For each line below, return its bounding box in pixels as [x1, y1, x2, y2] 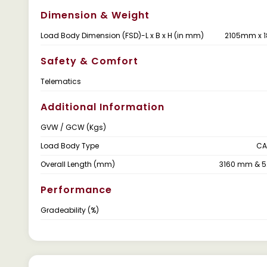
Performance [41, 183, 112, 197]
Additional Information [41, 100, 164, 114]
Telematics [41, 76, 81, 86]
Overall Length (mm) [41, 159, 115, 169]
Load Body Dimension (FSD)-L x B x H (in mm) [41, 30, 204, 41]
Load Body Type [41, 141, 99, 151]
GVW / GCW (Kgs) [41, 122, 106, 132]
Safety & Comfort [41, 54, 138, 68]
